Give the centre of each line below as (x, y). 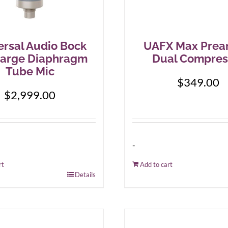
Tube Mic (30, 71)
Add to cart (156, 164)
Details (85, 175)
